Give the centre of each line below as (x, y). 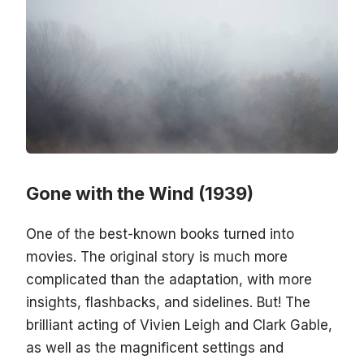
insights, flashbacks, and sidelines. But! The (168, 303)
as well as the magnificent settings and (155, 348)
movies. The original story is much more (157, 257)
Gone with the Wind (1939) (140, 194)
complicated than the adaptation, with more (169, 280)
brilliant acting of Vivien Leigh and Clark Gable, (179, 325)
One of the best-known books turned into (160, 234)
